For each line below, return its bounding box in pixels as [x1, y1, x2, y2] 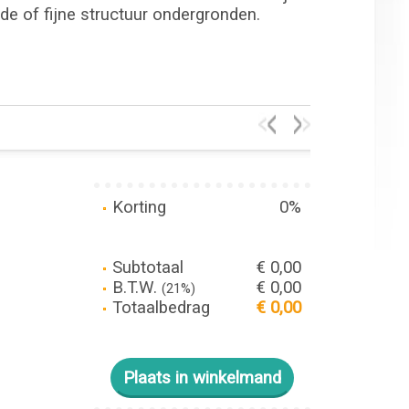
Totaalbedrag [107, 298, 210, 318]
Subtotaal [107, 257, 184, 278]
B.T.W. [107, 278, 162, 298]
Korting [107, 197, 166, 217]
